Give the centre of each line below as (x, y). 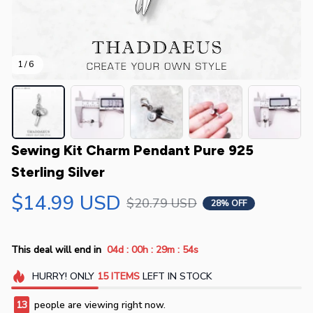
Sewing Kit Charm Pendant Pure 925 (132, 150)
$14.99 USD (66, 203)
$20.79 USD (162, 203)
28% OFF (229, 204)
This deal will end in (56, 250)
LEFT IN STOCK (175, 276)
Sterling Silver (58, 172)
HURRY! (49, 276)
